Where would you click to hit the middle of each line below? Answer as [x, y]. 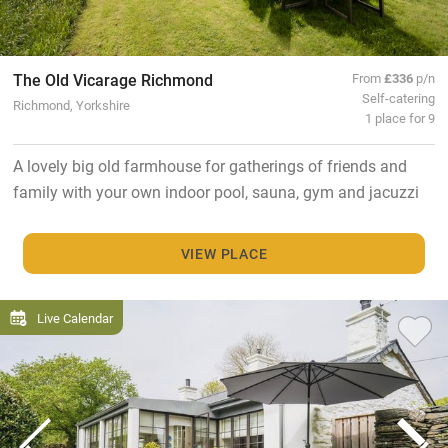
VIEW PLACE [224, 253]
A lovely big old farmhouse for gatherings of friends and [209, 166]
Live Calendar [75, 318]
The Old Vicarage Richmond [112, 80]
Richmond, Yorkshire [71, 105]
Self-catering [399, 98]
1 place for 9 [400, 118]
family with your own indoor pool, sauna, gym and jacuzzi [215, 192]
